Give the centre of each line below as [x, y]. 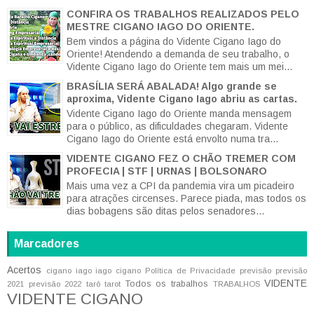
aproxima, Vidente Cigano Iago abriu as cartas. [182, 99]
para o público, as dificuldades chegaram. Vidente [177, 126]
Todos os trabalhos [166, 284]
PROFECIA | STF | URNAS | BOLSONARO [167, 171]
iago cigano [118, 270]
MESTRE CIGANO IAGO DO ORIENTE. [161, 27]
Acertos [24, 269]
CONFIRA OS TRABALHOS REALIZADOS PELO [183, 14]
